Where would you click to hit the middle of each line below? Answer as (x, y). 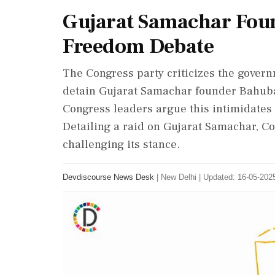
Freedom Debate (138, 46)
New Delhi (179, 177)
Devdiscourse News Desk (108, 177)
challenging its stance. (121, 144)
